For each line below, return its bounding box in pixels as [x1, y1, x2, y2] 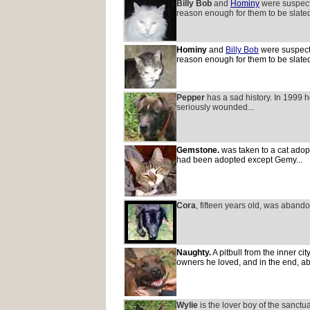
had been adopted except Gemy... [176, 155, 302, 165]
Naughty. [176, 248, 211, 257]
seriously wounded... [176, 102, 254, 112]
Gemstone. [176, 145, 219, 155]
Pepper [176, 93, 207, 102]
